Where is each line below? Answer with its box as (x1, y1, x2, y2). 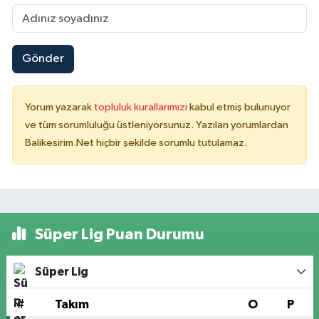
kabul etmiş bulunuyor (189, 101, 291, 113)
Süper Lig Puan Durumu (31, 226, 204, 242)
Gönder (21, 53, 64, 66)
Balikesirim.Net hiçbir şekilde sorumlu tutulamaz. (25, 137, 247, 148)
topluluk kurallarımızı (94, 101, 189, 113)
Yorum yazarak (25, 101, 94, 113)
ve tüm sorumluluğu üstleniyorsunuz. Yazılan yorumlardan (25, 119, 288, 130)
